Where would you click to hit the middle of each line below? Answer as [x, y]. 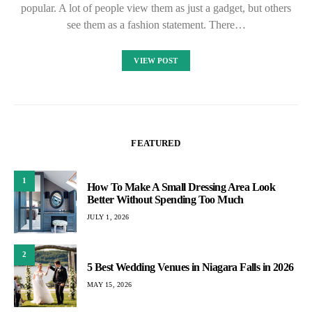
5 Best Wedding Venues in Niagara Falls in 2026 [190, 267]
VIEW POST [156, 60]
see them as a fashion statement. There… [156, 24]
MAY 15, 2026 [109, 285]
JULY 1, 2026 [108, 217]
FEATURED [156, 143]
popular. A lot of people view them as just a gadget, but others [156, 8]
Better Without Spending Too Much [165, 200]
